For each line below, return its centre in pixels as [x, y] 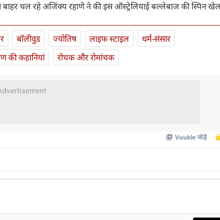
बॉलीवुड [28, 39]
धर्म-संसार [156, 39]
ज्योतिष [65, 39]
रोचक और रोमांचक [86, 57]
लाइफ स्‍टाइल [109, 39]
